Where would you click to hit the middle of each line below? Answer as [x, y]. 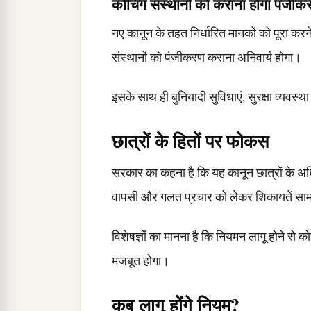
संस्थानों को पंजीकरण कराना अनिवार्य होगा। [207, 58]
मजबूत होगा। [141, 261]
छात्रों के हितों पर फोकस [190, 141]
